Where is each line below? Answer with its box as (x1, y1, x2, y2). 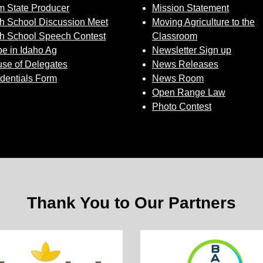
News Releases (152, 59, 218, 69)
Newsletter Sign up (152, 45, 231, 55)
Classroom (152, 31, 197, 41)
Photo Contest (152, 102, 211, 112)
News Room (152, 73, 204, 83)
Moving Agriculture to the (152, 17, 255, 27)
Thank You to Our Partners (27, 194, 236, 212)
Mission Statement (152, 3, 229, 13)
